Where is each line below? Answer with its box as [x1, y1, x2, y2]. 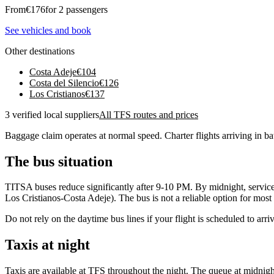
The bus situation [5, 153, 113, 169]
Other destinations [5, 45, 75, 56]
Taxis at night [5, 237, 90, 253]
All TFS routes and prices [99, 109, 198, 120]
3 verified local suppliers [5, 109, 99, 120]
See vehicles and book [5, 24, 91, 35]
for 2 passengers [45, 4, 108, 15]
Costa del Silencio [29, 77, 99, 88]
